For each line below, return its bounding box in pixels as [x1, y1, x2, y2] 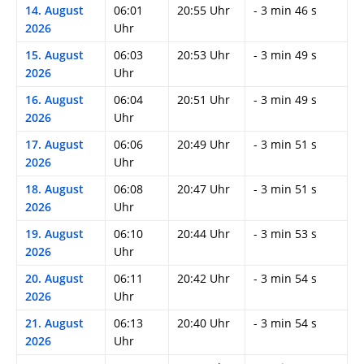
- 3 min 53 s [253, 226, 317, 242]
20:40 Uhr [177, 315, 230, 331]
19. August [25, 226, 84, 242]
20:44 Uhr [177, 226, 230, 242]
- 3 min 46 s [253, 2, 317, 19]
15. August [25, 47, 84, 63]
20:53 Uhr [177, 47, 230, 63]
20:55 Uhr [177, 2, 230, 19]
